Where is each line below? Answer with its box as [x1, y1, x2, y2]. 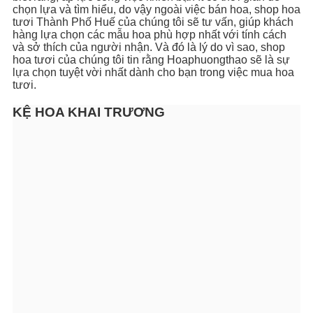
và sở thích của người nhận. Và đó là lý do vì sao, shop [13, 41, 285, 54]
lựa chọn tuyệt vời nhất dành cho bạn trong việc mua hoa [13, 66, 294, 79]
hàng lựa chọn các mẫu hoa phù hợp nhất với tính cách [13, 29, 286, 41]
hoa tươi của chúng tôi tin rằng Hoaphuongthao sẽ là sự [13, 54, 290, 66]
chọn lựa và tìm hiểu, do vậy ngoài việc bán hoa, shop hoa [13, 3, 300, 16]
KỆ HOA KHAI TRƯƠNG [13, 105, 165, 120]
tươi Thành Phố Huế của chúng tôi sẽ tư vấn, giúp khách [13, 16, 293, 29]
